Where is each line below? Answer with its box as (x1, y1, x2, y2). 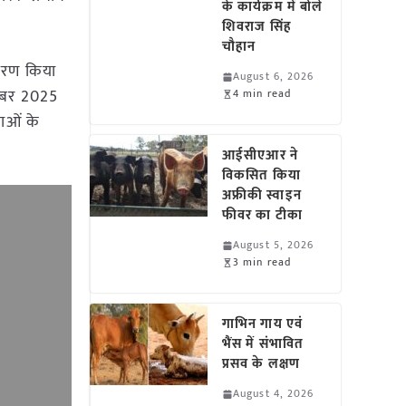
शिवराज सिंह (222, 15, 292, 38)
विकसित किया (222, 164, 301, 187)
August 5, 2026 (233, 236, 314, 254)
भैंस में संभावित (222, 333, 304, 355)
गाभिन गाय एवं (222, 313, 303, 335)
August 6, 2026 (233, 67, 314, 85)
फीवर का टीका (222, 204, 303, 227)
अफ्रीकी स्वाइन (222, 184, 302, 207)
